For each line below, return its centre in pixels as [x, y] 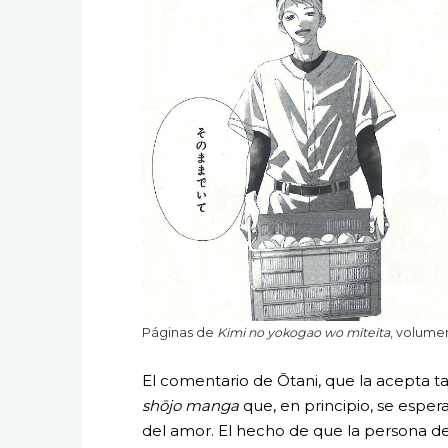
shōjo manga [190, 405]
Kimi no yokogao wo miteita [303, 332]
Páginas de [179, 332]
